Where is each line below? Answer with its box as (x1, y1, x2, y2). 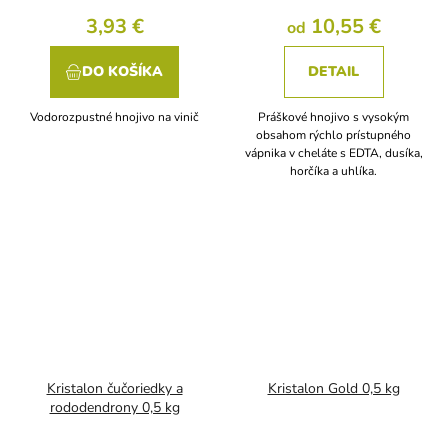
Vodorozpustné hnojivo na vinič (30, 109, 199, 126)
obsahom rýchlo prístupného (256, 127, 411, 144)
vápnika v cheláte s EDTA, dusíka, (244, 145, 423, 162)
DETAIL (308, 62, 359, 82)
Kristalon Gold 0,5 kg (267, 378, 400, 398)
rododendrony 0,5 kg (49, 397, 180, 417)
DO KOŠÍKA (82, 62, 163, 82)
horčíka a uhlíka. (290, 163, 377, 180)
